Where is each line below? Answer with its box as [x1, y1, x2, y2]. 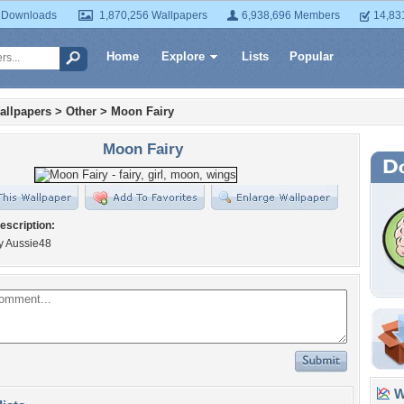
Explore [161, 50, 205, 63]
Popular [289, 50, 334, 63]
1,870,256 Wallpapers [99, 9, 207, 22]
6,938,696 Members [242, 9, 340, 22]
